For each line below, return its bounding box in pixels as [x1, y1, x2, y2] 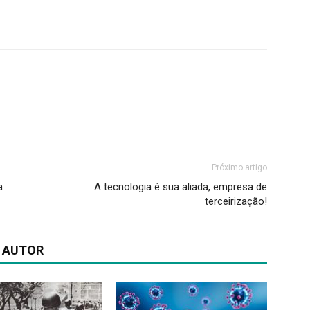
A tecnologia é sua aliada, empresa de [94, 181, 267, 194]
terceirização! [205, 195, 267, 208]
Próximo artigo [212, 163, 267, 173]
